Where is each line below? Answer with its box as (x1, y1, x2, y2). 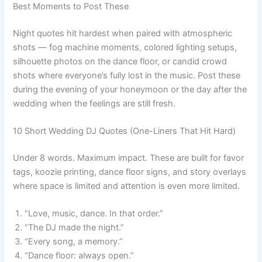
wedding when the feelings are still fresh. (13, 98, 176, 109)
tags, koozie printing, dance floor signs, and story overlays (13, 166, 247, 177)
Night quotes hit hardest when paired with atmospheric (13, 27, 233, 39)
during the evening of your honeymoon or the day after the (13, 84, 247, 95)
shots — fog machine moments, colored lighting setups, (13, 42, 237, 53)
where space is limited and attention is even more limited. (13, 180, 240, 191)
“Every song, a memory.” (25, 236, 123, 247)
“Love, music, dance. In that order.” (25, 208, 164, 219)
